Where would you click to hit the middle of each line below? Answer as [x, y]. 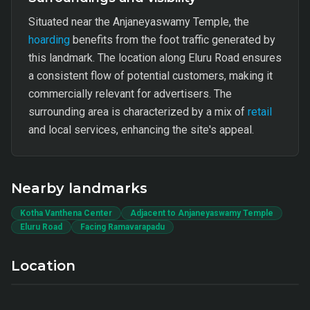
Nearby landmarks [79, 188]
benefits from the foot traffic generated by [173, 40]
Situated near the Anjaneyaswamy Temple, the [139, 22]
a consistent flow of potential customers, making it [151, 76]
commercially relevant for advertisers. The [130, 94]
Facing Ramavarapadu [122, 227]
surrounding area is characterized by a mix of [138, 112]
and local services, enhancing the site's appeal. [141, 130]
